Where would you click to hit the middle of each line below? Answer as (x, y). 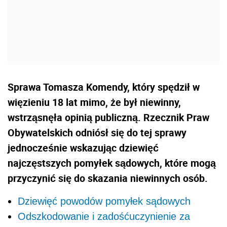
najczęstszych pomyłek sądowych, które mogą (112, 163)
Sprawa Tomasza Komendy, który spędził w (104, 87)
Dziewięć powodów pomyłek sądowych (104, 201)
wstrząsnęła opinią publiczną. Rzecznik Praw (108, 117)
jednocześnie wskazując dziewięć (83, 147)
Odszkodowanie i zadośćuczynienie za (104, 216)
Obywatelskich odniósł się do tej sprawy (97, 132)
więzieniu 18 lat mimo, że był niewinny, (94, 102)
